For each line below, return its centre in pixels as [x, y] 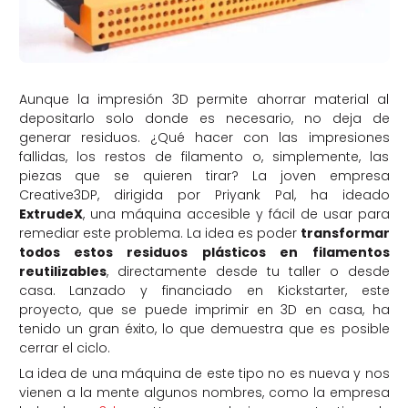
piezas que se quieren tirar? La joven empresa [204, 175]
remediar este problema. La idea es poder [159, 233]
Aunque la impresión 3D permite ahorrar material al [204, 99]
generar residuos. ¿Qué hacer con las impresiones [204, 137]
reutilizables [62, 271]
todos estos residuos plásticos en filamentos [204, 252]
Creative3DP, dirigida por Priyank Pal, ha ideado [204, 194]
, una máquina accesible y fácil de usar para [236, 214]
